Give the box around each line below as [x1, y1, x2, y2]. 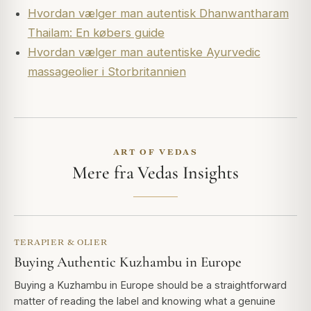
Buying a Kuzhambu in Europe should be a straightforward [14, 278, 287, 291]
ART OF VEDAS [113, 146, 198, 156]
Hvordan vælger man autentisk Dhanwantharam [27, 6, 289, 20]
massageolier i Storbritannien [27, 64, 186, 78]
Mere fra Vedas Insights [72, 161, 239, 183]
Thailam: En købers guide [27, 25, 165, 40]
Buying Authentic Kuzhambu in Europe [14, 253, 242, 271]
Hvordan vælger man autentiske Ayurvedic [27, 44, 260, 59]
